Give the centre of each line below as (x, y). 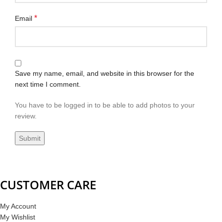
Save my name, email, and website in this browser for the (105, 73)
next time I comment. (48, 84)
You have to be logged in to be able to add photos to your (105, 105)
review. (26, 116)
